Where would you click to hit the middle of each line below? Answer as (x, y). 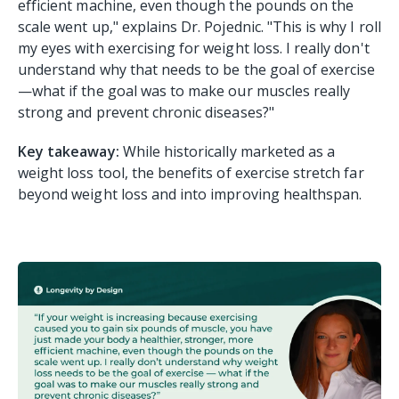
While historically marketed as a (229, 151)
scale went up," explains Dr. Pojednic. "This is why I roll (199, 26)
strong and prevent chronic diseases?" (148, 112)
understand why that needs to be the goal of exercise (197, 69)
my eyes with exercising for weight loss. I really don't (194, 48)
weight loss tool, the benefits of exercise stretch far (191, 172)
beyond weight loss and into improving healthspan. (192, 194)
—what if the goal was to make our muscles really (184, 90)
